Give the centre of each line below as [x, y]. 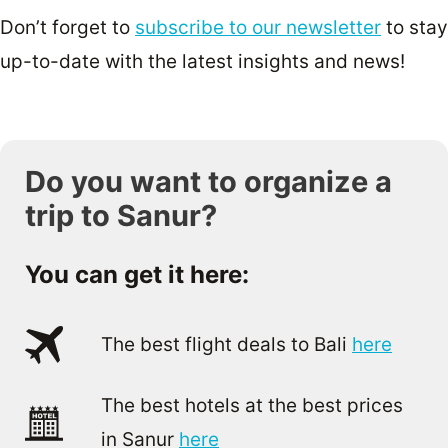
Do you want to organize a [208, 181]
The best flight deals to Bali [226, 344]
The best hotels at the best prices [252, 405]
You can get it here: [137, 274]
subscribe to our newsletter [258, 28]
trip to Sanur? [121, 215]
